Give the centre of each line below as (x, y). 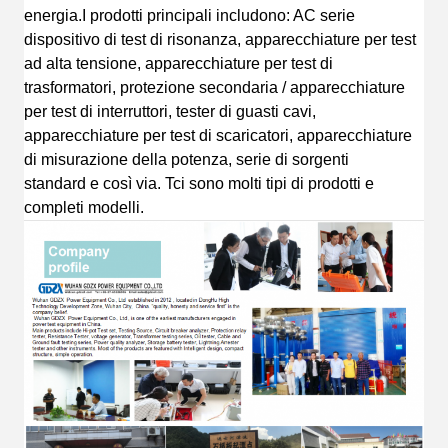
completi (54, 208)
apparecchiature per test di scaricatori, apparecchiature (218, 136)
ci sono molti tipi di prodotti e (273, 184)
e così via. (123, 184)
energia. (53, 16)
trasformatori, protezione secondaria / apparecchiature (214, 88)
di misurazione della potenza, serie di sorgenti (186, 160)
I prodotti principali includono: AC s (205, 16)
